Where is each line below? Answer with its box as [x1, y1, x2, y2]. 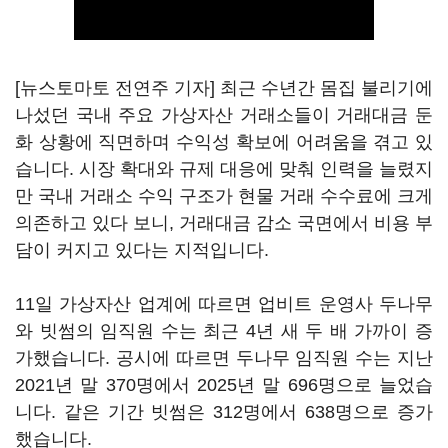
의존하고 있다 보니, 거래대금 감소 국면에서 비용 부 [15, 213, 433, 233]
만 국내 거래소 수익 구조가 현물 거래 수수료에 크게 [15, 186, 433, 206]
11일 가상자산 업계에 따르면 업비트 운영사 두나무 [15, 294, 433, 314]
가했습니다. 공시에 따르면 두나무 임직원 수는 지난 [15, 348, 433, 368]
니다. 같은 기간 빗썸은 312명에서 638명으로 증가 [15, 402, 433, 422]
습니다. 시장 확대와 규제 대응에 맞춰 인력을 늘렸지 [15, 159, 433, 179]
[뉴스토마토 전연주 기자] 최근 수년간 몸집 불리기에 [15, 78, 433, 98]
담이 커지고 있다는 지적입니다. [15, 240, 269, 260]
